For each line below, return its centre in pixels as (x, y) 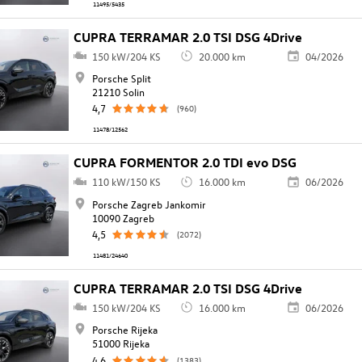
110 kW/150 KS (126, 182)
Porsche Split (121, 78)
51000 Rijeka (120, 343)
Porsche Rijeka (124, 330)
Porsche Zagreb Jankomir (149, 204)
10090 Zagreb (123, 217)
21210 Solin (118, 92)
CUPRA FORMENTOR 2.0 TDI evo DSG (185, 163)
